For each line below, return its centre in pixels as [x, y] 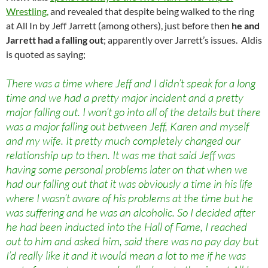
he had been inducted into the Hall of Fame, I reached [127, 227]
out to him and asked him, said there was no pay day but [132, 241]
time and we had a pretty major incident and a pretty [125, 98]
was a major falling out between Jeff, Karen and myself [127, 127]
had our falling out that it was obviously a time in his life [129, 184]
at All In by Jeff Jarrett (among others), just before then [118, 26]
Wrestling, [27, 11]
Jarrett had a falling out [55, 40]
